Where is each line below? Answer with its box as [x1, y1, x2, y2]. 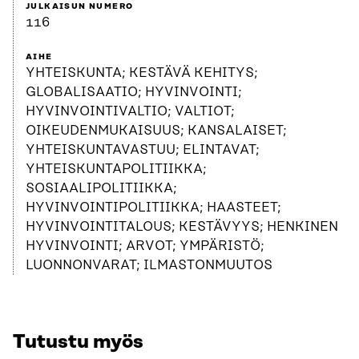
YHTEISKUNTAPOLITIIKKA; [26, 162, 207, 177]
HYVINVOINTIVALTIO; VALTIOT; [26, 104, 235, 119]
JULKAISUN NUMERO [26, 2, 134, 12]
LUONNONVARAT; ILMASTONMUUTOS [26, 258, 272, 273]
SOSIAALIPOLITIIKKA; [26, 181, 177, 196]
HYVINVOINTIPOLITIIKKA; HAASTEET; [26, 200, 281, 216]
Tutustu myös [13, 332, 143, 353]
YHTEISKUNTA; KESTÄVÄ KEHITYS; [26, 66, 258, 81]
